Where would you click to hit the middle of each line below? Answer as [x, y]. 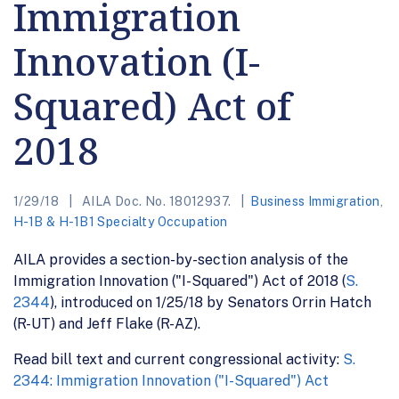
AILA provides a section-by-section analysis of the [181, 259]
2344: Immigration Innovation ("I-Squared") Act [171, 380]
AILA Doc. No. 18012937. [156, 201]
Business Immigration [315, 201]
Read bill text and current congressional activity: [178, 359]
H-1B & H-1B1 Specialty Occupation [121, 221]
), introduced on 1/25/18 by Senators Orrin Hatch [211, 302]
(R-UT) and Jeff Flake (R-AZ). [107, 323]
